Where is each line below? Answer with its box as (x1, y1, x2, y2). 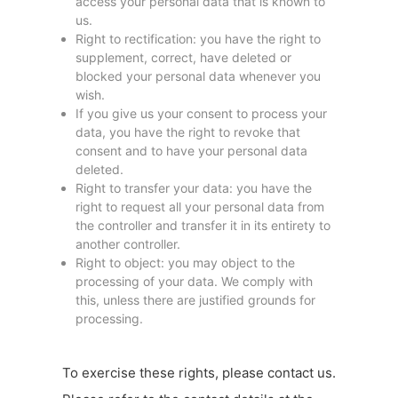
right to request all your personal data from (76, 199, 324, 215)
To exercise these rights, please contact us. (62, 364, 336, 382)
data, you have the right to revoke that (76, 124, 300, 140)
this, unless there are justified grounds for (76, 292, 315, 308)
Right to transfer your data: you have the (76, 180, 312, 196)
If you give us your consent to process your (76, 106, 327, 122)
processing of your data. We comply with (76, 274, 313, 290)
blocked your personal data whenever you (76, 68, 321, 84)
